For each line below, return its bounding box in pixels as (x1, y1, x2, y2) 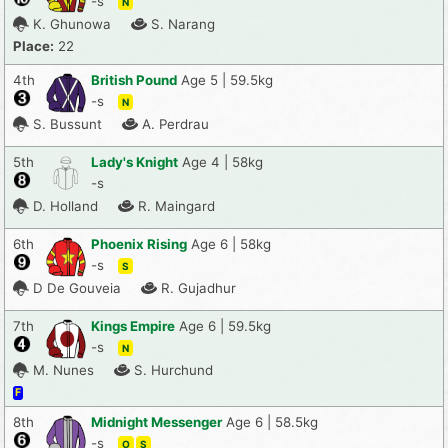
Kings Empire (91, 317, 175, 334)
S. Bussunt (33, 115, 102, 132)
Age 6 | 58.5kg (226, 413, 318, 430)
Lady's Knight (91, 153, 178, 170)
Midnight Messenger (91, 413, 222, 430)
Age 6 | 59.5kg (179, 317, 271, 334)
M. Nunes (33, 361, 94, 378)
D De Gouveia (33, 279, 121, 296)
